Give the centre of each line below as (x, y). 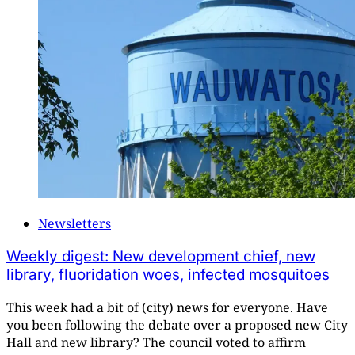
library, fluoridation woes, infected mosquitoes (168, 275)
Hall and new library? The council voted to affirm (156, 342)
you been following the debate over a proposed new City (177, 324)
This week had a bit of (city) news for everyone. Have (167, 307)
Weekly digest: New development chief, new (161, 256)
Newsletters (74, 224)
